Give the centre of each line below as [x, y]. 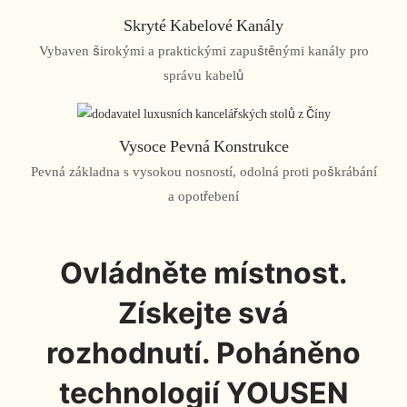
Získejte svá [203, 313]
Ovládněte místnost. [203, 273]
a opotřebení [203, 197]
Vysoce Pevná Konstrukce [203, 145]
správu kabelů [203, 76]
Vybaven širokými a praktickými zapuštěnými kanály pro [203, 51]
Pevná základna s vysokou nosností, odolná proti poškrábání [203, 172]
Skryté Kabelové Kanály [203, 25]
